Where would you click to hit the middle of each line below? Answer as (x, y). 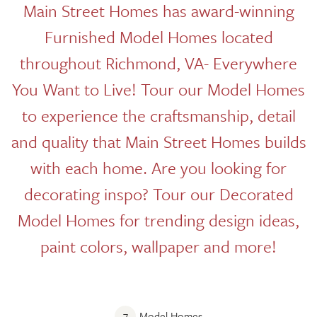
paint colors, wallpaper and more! (158, 246)
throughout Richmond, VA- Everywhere (158, 63)
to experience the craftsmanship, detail (158, 115)
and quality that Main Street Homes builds (158, 142)
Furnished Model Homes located (158, 37)
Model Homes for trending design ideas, (158, 220)
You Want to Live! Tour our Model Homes (158, 89)
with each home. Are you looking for (158, 168)
